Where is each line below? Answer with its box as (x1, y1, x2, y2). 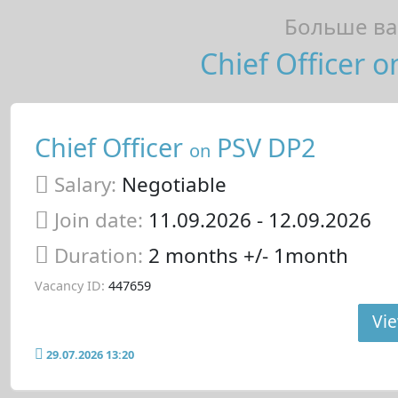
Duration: (53, 241, 148, 269)
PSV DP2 (210, 129, 315, 164)
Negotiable (115, 171, 227, 199)
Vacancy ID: (34, 276, 105, 294)
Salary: (53, 171, 116, 199)
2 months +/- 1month (147, 241, 348, 269)
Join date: (53, 206, 143, 235)
